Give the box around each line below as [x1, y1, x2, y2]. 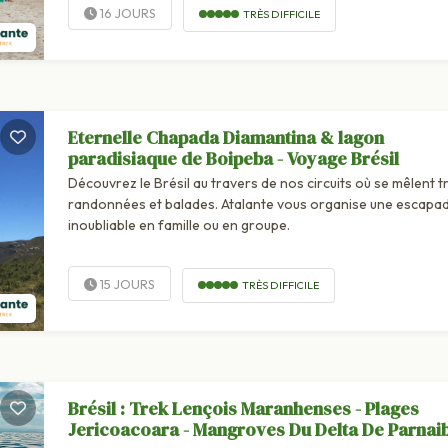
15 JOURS [96, 276, 155, 293]
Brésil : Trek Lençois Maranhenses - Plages [67, 396, 419, 422]
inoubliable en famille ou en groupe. [67, 216, 290, 235]
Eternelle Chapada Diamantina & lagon [67, 125, 384, 151]
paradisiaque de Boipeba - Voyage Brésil [67, 146, 399, 172]
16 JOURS [96, 5, 156, 22]
